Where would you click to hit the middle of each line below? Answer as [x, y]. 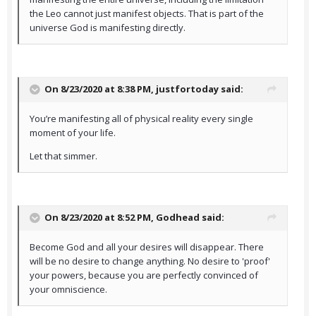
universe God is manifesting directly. [108, 28]
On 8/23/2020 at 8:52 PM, [100, 218]
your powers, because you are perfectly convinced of [144, 275]
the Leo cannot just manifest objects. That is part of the [147, 14]
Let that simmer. [63, 156]
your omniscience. [68, 290]
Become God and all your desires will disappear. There [147, 247]
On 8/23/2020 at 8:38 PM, [100, 89]
